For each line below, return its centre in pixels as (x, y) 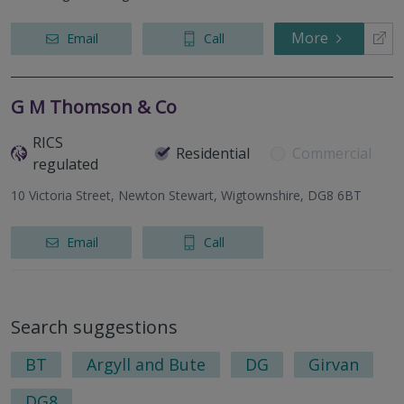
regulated (65, 165)
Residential (212, 154)
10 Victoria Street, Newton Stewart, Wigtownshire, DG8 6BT (186, 196)
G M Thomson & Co (94, 107)
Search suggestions (94, 327)
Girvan (334, 365)
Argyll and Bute (146, 365)
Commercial (332, 154)
